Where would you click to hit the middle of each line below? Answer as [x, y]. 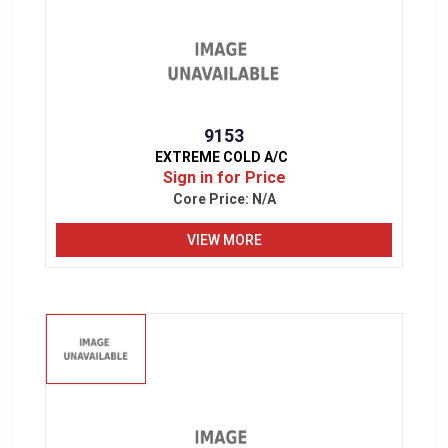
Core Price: [212, 199]
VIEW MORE [224, 239]
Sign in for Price [224, 178]
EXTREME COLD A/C [221, 157]
